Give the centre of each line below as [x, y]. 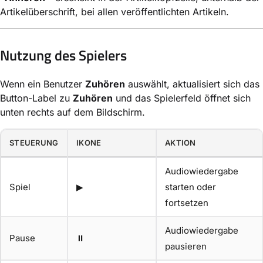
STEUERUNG [34, 143]
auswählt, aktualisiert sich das [192, 84]
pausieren [186, 247]
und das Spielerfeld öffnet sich [182, 98]
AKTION [181, 143]
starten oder [190, 187]
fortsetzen [187, 203]
